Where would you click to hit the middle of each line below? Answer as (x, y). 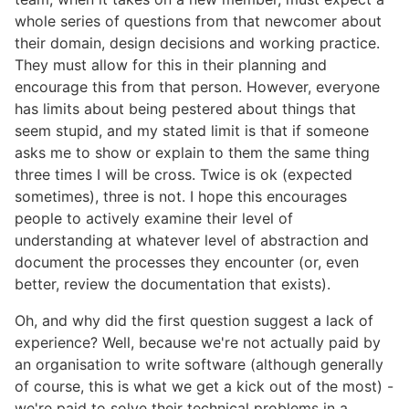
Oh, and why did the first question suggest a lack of (194, 321)
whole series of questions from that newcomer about (198, 21)
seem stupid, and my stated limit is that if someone (192, 131)
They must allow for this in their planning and (171, 65)
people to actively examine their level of (154, 219)
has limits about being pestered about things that (185, 109)
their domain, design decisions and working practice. (197, 43)
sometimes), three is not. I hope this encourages (181, 197)
